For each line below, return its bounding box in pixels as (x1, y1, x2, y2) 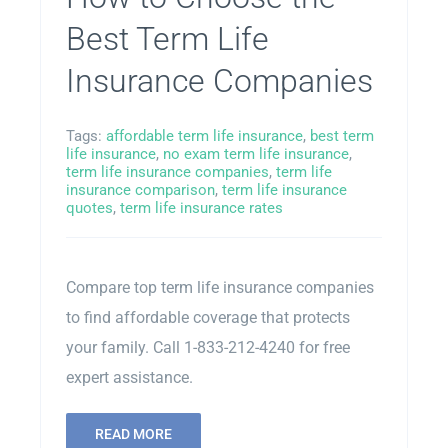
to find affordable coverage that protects (65, 308, 350, 328)
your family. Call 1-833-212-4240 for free (65, 338, 350, 358)
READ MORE (94, 426, 172, 443)
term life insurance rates (119, 199, 283, 218)
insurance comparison (65, 181, 215, 200)
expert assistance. (65, 368, 193, 388)
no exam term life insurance (162, 145, 349, 164)
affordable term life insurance (105, 127, 303, 146)
